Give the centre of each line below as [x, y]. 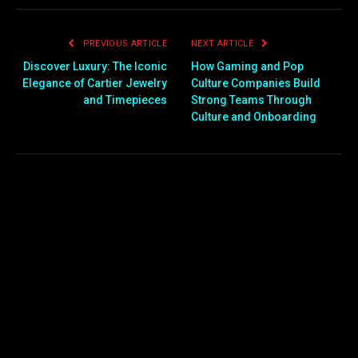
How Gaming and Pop [247, 66]
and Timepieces [125, 99]
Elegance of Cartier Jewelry [95, 83]
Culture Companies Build [256, 83]
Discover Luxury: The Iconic [95, 66]
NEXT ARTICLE [224, 43]
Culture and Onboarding [254, 116]
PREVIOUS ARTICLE [123, 43]
